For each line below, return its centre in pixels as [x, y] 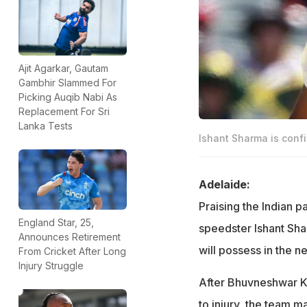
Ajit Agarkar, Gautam [63, 68]
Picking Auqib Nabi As [68, 97]
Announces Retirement [70, 237]
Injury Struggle [51, 266]
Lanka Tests [46, 125]
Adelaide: [224, 184]
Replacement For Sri [64, 111]
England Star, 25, [56, 223]
